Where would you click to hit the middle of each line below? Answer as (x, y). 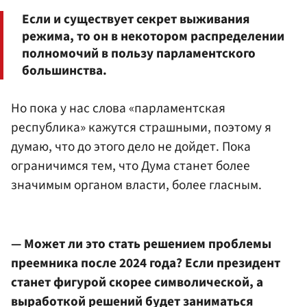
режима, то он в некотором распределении (153, 36)
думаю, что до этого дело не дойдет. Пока (131, 147)
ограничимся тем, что (76, 166)
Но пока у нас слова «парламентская (118, 109)
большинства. (64, 70)
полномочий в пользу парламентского (139, 53)
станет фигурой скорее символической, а (137, 282)
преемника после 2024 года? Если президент (146, 263)
